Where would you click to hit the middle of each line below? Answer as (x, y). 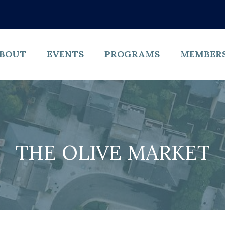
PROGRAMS (132, 54)
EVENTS (65, 54)
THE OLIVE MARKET (113, 152)
